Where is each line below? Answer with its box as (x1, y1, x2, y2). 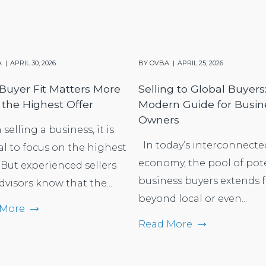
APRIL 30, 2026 (10, 58, 56, 67)
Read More (138, 218, 192, 230)
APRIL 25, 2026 (178, 58, 223, 67)
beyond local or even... (138, 192, 247, 204)
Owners (138, 113, 179, 126)
